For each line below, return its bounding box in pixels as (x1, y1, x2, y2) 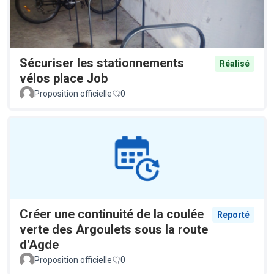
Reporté (217, 209, 250, 220)
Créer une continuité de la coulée (20, 206, 204, 221)
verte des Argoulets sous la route (20, 221, 208, 237)
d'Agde (20, 237, 59, 252)
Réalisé (220, 58, 250, 68)
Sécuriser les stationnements (20, 55, 184, 70)
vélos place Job (20, 70, 108, 86)
